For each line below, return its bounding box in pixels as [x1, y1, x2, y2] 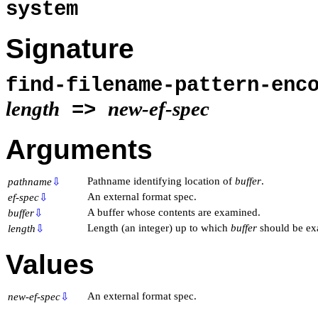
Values [6, 249, 94, 280]
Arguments [6, 134, 153, 165]
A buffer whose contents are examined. [87, 206, 261, 218]
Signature [6, 33, 134, 65]
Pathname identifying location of [87, 175, 235, 187]
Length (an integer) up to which [87, 221, 231, 234]
